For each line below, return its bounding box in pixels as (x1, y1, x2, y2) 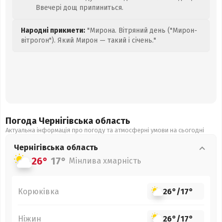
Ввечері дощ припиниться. (36, 3, 123, 12)
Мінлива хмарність (69, 156, 141, 166)
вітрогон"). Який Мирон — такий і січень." (21, 36, 156, 45)
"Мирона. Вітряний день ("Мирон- (85, 26, 197, 35)
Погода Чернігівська (5, 115, 95, 126)
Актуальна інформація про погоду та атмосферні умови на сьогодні (5, 126, 204, 134)
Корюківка (18, 186, 59, 196)
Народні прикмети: (21, 26, 85, 35)
